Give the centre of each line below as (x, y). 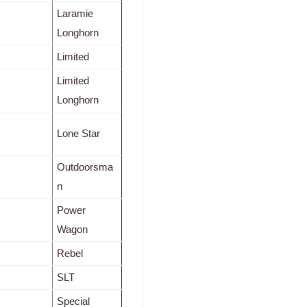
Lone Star (78, 134)
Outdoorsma (85, 167)
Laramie (75, 14)
